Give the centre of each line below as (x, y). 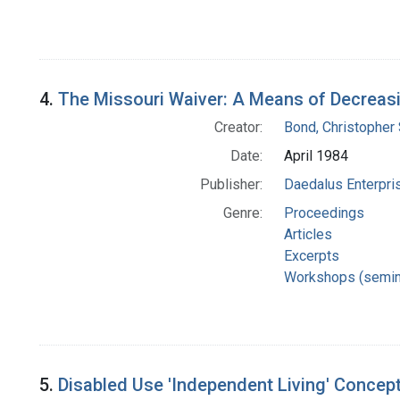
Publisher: (231, 185)
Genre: (242, 213)
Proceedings (324, 213)
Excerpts (311, 256)
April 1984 (316, 156)
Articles (308, 235)
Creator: (238, 128)
